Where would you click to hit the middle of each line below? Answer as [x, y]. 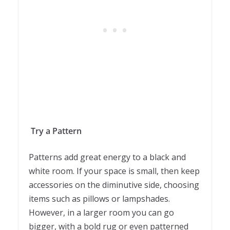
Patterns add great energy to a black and [107, 157]
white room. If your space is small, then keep [114, 171]
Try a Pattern [56, 131]
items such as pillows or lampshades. [99, 198]
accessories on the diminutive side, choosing [114, 185]
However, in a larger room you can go [101, 212]
